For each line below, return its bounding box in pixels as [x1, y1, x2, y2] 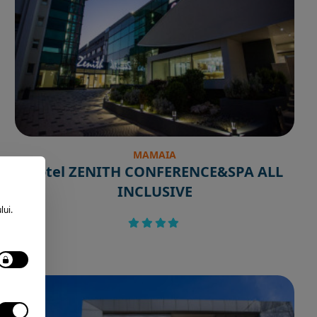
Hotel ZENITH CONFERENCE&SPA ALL [26, 161, 283, 181]
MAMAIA [133, 147, 177, 161]
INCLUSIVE [117, 181, 192, 201]
